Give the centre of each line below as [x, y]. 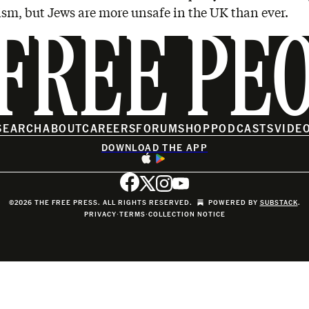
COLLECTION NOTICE [187, 214]
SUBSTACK [279, 202]
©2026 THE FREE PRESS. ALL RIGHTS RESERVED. [100, 202]
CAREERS [109, 128]
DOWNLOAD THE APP [154, 147]
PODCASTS [242, 128]
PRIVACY [100, 214]
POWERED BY [234, 202]
